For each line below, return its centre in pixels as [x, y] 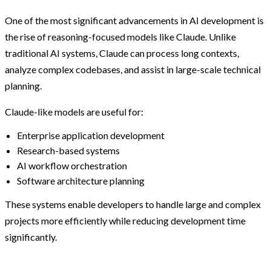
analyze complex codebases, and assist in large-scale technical [133, 69]
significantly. [31, 237]
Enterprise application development [91, 135]
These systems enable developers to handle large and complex [133, 204]
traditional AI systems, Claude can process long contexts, [122, 53]
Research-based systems [68, 150]
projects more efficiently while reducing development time [125, 220]
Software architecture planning [81, 180]
